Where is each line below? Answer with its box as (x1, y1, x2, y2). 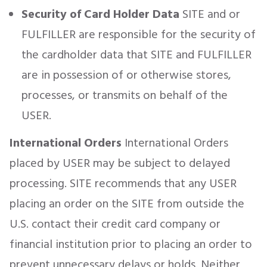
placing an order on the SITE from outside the (10, 194, 244, 213)
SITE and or (179, 5, 240, 24)
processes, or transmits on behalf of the (21, 86, 228, 105)
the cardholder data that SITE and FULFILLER (21, 45, 252, 64)
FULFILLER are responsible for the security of (21, 25, 256, 44)
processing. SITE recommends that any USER (10, 174, 237, 193)
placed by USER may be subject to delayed (10, 154, 230, 173)
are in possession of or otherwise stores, (21, 66, 231, 85)
